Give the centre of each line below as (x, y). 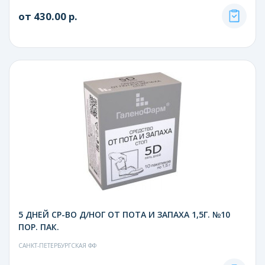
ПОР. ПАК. (39, 227)
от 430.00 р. (48, 16)
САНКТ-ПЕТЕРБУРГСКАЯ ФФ (57, 245)
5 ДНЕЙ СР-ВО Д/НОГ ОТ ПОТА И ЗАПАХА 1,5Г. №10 (124, 214)
